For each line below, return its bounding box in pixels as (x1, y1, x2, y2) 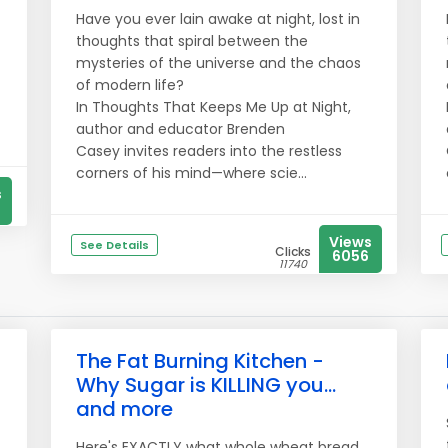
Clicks (275, 243, 311, 260)
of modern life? (76, 75, 184, 95)
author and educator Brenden (76, 119, 285, 139)
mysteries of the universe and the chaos (76, 53, 361, 73)
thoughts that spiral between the (76, 31, 308, 51)
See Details (80, 237, 149, 253)
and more (76, 395, 173, 423)
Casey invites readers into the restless (76, 141, 342, 161)
